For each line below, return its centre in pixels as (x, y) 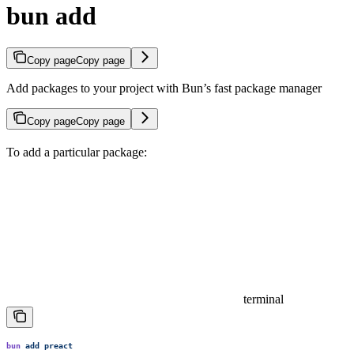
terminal (264, 299)
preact (56, 345)
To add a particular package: (77, 153)
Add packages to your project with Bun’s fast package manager (164, 88)
